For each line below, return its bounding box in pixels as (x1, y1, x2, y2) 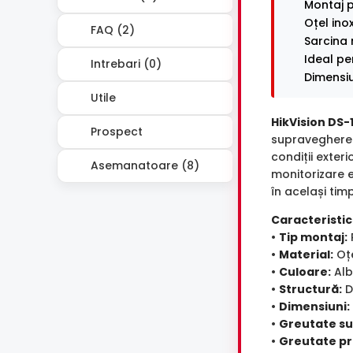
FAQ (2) (87, 21, 135, 38)
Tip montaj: (279, 229, 347, 246)
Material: (279, 247, 333, 263)
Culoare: (279, 264, 331, 281)
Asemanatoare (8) (87, 157, 199, 173)
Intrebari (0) (87, 55, 162, 72)
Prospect (87, 123, 143, 139)
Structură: (279, 281, 342, 298)
